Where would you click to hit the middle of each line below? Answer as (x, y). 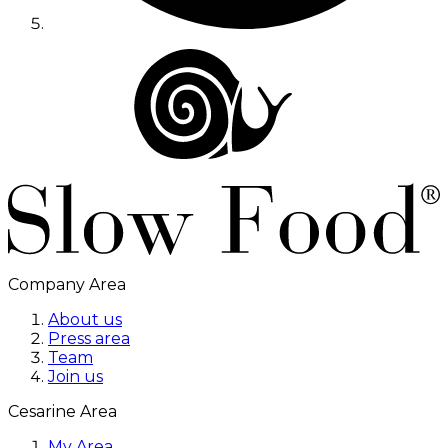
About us (85, 319)
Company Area (67, 284)
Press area (89, 338)
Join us (75, 376)
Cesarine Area (62, 411)
